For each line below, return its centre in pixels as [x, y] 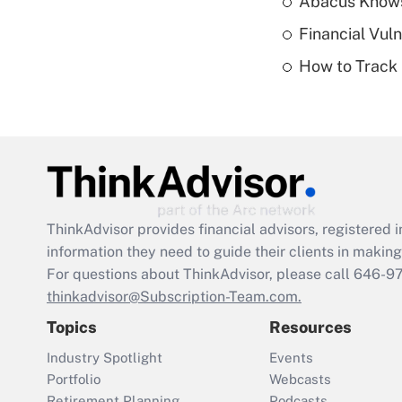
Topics [72, 328]
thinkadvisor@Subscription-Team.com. [174, 297]
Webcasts [300, 380]
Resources [310, 328]
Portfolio [74, 380]
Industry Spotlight [105, 358]
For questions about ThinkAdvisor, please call [200, 275]
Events [291, 358]
